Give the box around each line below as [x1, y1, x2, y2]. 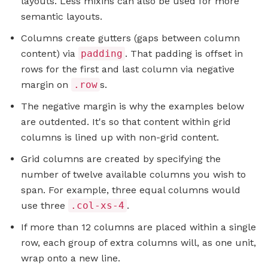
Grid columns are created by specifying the [21, 153, 221, 165]
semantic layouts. [21, 11, 102, 23]
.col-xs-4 [71, 200, 124, 212]
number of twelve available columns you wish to [21, 169, 246, 181]
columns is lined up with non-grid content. [21, 132, 219, 144]
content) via [21, 48, 78, 60]
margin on [21, 79, 71, 91]
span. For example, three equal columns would [21, 184, 240, 196]
